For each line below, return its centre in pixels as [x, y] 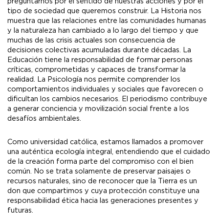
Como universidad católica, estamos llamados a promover [105, 142]
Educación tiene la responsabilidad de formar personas [100, 60]
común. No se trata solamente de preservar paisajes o [99, 172]
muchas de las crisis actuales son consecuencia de [91, 41]
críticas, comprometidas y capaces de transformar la [97, 70]
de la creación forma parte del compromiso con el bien [100, 162]
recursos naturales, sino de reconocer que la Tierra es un [102, 181]
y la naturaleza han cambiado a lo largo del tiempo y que [103, 31]
